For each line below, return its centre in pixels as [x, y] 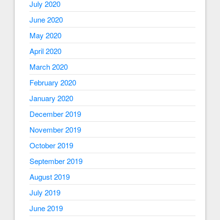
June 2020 [46, 20]
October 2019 [51, 145]
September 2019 [56, 161]
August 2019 [50, 177]
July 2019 [45, 192]
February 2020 [53, 82]
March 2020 [49, 67]
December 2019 [55, 114]
